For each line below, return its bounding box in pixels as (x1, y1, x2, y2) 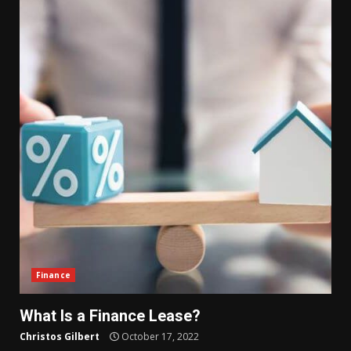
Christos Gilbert (20, 329, 100, 343)
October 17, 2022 (119, 329, 199, 343)
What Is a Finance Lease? (20, 306, 201, 325)
